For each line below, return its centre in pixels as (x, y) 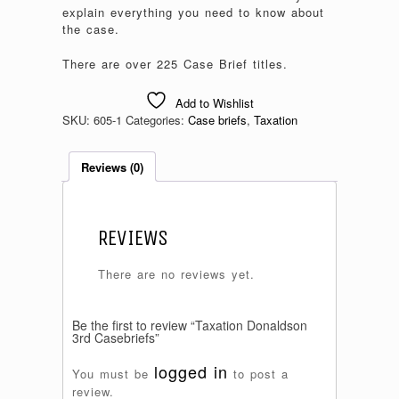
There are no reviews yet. (176, 274)
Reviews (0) (112, 167)
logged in (191, 372)
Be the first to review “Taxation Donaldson (190, 326)
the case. (91, 29)
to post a (258, 374)
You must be (113, 374)
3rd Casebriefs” (116, 338)
